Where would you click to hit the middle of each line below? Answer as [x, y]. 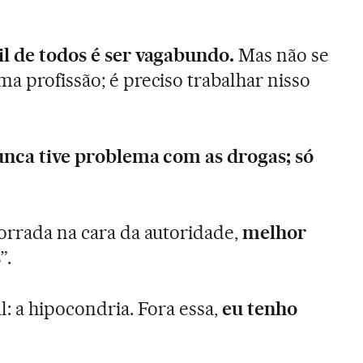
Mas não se [284, 55]
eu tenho [260, 308]
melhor [275, 232]
